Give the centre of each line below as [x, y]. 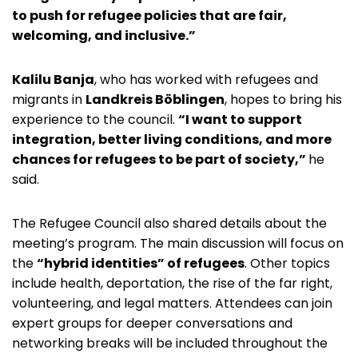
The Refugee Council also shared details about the [169, 223]
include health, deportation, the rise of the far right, [172, 283]
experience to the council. [95, 119]
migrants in [49, 99]
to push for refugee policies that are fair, [149, 15]
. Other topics [287, 263]
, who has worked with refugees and [206, 79]
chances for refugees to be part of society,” [160, 159]
